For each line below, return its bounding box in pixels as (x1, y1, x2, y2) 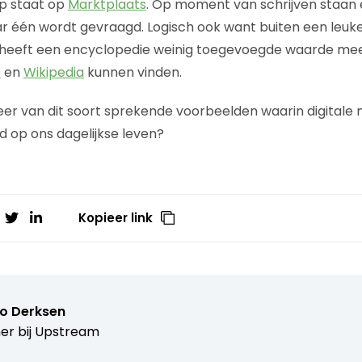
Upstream (34, 322, 99, 341)
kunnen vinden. (83, 62, 182, 82)
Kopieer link (78, 208, 154, 226)
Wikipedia (23, 62, 84, 82)
